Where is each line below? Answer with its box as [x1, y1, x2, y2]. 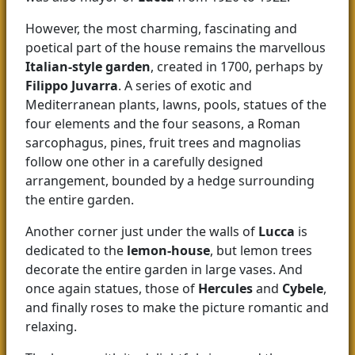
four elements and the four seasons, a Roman [25, 115, 300, 133]
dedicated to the [25, 242, 127, 260]
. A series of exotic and [118, 77, 252, 95]
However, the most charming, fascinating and [25, 20, 297, 38]
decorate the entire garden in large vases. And [25, 261, 303, 279]
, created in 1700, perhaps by [151, 58, 323, 76]
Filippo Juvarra [25, 77, 118, 95]
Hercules [198, 280, 253, 298]
